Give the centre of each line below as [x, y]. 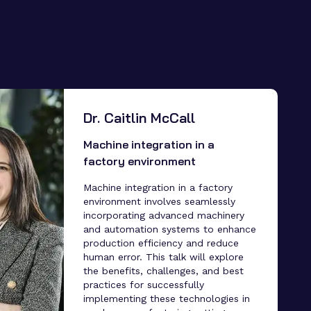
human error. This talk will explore [163, 257]
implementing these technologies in [166, 298]
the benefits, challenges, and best [163, 270]
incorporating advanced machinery [163, 215]
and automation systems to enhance [169, 229]
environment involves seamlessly [159, 201]
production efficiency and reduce [161, 243]
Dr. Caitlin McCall [139, 117]
